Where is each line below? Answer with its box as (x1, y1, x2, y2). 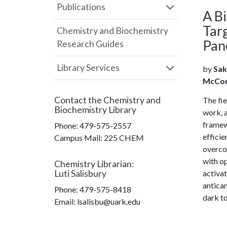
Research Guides (57, 39, 124, 49)
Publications (57, 2, 105, 12)
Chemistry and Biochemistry (57, 25, 168, 36)
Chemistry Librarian (54, 159, 132, 169)
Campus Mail (54, 133, 100, 142)
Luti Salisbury (54, 168, 106, 179)
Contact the (54, 95, 103, 105)
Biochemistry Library (54, 104, 136, 115)
